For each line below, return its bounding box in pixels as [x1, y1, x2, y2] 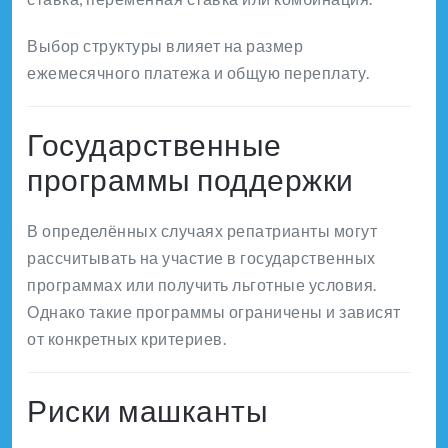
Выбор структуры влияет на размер [27, 36, 303, 56]
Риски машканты [27, 392, 268, 429]
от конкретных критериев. [27, 329, 226, 349]
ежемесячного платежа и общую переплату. [27, 63, 370, 83]
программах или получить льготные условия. [27, 275, 377, 295]
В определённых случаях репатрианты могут [27, 221, 377, 241]
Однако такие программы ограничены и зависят [27, 302, 401, 322]
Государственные [27, 126, 282, 163]
